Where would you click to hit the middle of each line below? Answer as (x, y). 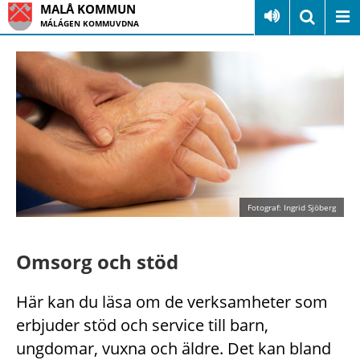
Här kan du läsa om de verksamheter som (172, 301)
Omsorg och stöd (97, 261)
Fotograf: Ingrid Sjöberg (292, 207)
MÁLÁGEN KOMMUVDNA (90, 23)
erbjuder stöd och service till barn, (142, 325)
